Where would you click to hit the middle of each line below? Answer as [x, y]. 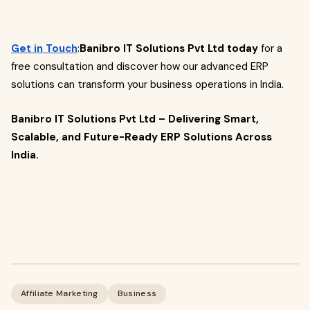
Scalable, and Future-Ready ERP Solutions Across [142, 137]
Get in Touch [44, 48]
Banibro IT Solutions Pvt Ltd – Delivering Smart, [135, 119]
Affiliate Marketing [60, 293]
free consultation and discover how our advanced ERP [140, 66]
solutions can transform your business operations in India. [147, 84]
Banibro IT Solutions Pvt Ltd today [169, 48]
